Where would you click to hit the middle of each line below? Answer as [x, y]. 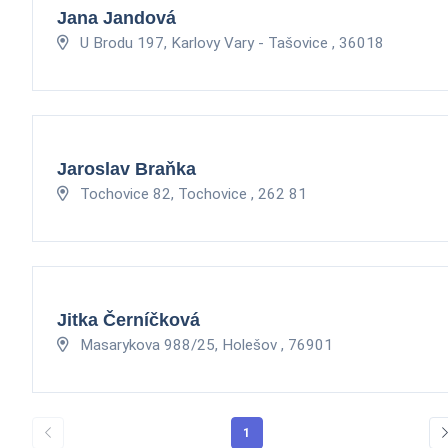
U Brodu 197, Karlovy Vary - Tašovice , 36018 [230, 42]
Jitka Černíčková [128, 319]
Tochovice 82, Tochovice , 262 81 [191, 193]
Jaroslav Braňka [126, 168]
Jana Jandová [116, 17]
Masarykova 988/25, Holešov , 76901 [204, 344]
